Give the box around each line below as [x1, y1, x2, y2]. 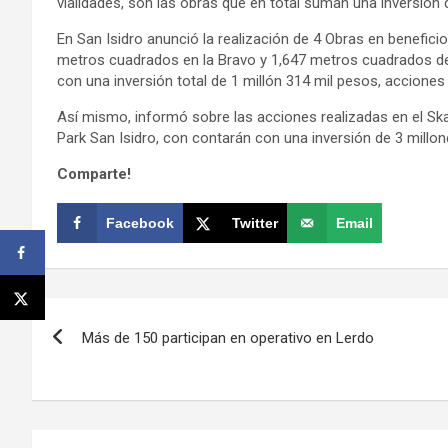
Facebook [106, 214, 174, 231]
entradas [31, 379, 156, 418]
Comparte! [57, 164, 131, 183]
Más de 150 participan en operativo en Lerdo [82, 328, 374, 347]
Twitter [232, 214, 278, 231]
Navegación [31, 297, 199, 336]
